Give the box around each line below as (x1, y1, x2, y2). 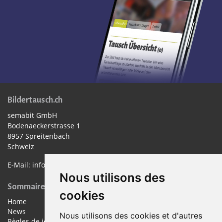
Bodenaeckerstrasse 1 (7, 121, 80, 130)
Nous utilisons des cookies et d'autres (59, 211, 202, 221)
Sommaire (7, 182, 45, 191)
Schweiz (7, 142, 34, 151)
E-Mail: (7, 160, 32, 169)
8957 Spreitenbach (7, 131, 70, 141)
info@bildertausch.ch (32, 160, 104, 169)
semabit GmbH (7, 111, 57, 120)
